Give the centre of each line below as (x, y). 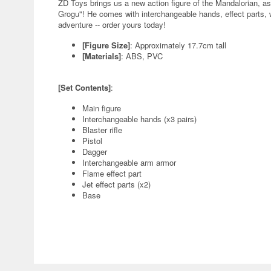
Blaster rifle (102, 130)
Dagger (95, 152)
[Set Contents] (84, 87)
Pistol (92, 141)
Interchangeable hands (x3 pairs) (139, 119)
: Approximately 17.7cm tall (178, 45)
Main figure (102, 108)
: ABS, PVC (142, 56)
